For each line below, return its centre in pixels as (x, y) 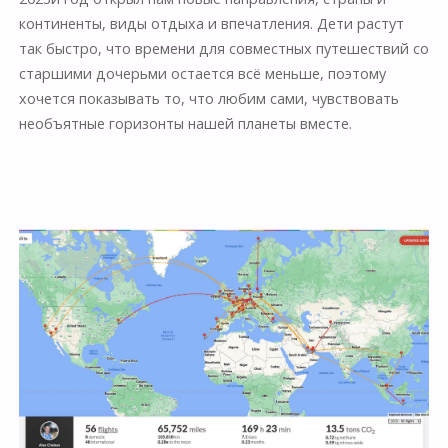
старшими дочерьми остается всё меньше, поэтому (202, 73)
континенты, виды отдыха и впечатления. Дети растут (211, 23)
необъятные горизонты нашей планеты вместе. (185, 123)
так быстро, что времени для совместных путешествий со (223, 48)
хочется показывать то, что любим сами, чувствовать (208, 98)
